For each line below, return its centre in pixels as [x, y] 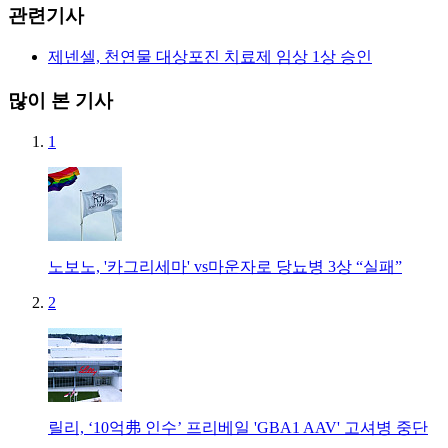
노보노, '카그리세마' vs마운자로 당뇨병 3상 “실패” [225, 266]
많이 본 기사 [60, 101]
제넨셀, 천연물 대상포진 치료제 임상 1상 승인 [210, 57]
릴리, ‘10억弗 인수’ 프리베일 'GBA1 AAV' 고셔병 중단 [238, 427]
